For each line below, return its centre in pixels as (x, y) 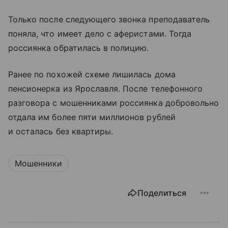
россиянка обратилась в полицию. (79, 48)
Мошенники (38, 164)
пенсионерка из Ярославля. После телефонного (106, 89)
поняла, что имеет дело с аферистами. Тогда (100, 34)
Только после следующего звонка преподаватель (109, 20)
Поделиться (162, 193)
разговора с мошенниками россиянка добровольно (114, 103)
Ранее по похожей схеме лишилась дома (92, 75)
